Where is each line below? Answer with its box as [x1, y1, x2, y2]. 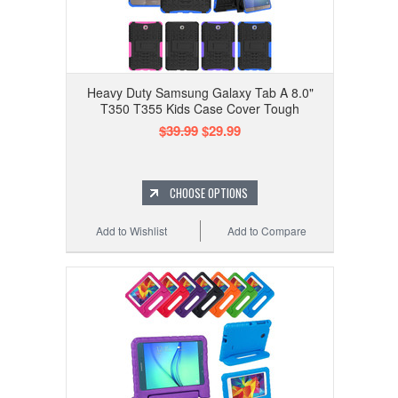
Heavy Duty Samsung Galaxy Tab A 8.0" [86, 84, 314, 102]
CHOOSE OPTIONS [170, 184, 248, 203]
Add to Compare [227, 223, 307, 239]
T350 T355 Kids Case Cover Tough [100, 99, 299, 118]
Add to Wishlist [96, 223, 168, 239]
